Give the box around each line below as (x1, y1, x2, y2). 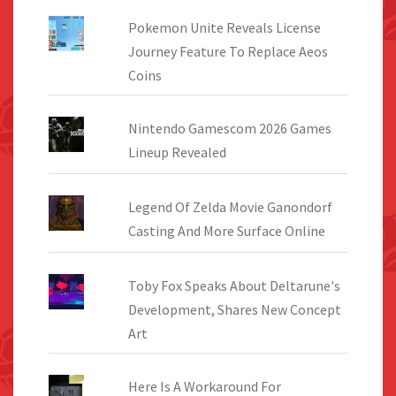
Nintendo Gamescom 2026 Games (127, 119, 331, 138)
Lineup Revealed (127, 143, 226, 162)
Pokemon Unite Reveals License (127, 19, 321, 37)
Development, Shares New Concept (127, 301, 341, 319)
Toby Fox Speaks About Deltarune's (127, 277, 340, 295)
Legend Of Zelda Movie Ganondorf (127, 198, 332, 217)
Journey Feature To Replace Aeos (127, 42, 328, 61)
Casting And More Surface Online (127, 222, 325, 240)
